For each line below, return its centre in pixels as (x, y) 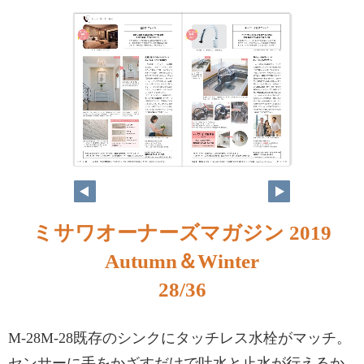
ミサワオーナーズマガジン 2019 (182, 233)
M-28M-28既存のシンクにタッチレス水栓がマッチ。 (180, 338)
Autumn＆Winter (182, 261)
